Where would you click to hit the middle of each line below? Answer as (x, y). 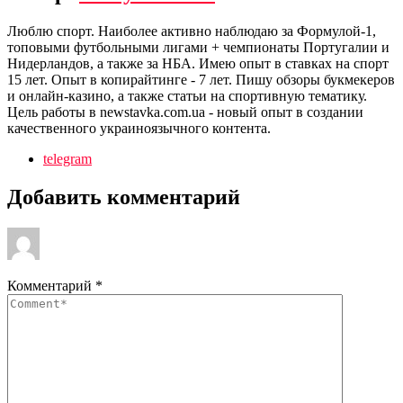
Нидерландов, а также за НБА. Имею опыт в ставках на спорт (198, 64)
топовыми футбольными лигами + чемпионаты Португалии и (198, 48)
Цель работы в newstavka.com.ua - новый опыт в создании (185, 112)
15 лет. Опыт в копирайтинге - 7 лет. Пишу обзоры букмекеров (201, 80)
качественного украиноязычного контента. (139, 129)
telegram (67, 159)
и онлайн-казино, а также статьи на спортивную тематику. (187, 96)
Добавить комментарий (124, 197)
